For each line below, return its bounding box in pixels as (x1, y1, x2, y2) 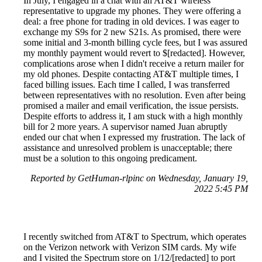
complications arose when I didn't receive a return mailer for (23, 58, 244, 69)
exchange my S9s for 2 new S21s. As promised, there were (23, 27, 241, 37)
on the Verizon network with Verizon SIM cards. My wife (23, 242, 236, 253)
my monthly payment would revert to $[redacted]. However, (23, 48, 245, 58)
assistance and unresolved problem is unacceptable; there (23, 143, 232, 153)
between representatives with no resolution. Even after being (23, 90, 246, 101)
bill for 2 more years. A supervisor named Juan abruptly (23, 122, 227, 132)
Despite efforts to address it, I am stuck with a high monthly (23, 111, 243, 122)
